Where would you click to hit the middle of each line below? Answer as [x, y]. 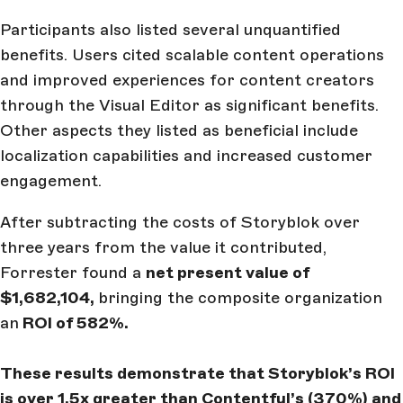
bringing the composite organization [240, 297]
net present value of [228, 272]
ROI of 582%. [74, 322]
